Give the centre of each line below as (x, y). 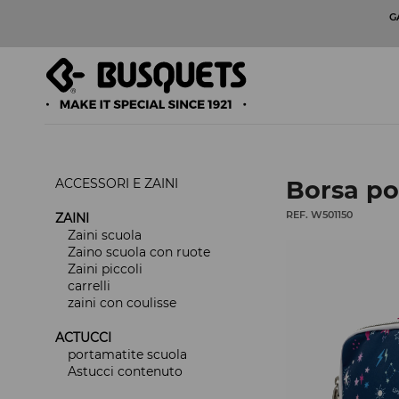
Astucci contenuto (125, 372)
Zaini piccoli (105, 269)
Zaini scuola (105, 236)
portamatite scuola (127, 355)
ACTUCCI (83, 338)
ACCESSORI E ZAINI (117, 184)
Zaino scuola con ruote (139, 252)
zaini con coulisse (122, 303)
